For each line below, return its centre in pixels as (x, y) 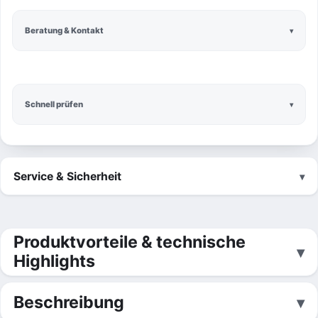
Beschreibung (69, 302)
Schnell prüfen (54, 104)
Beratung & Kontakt (64, 30)
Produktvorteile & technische (130, 242)
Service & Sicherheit (67, 176)
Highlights (54, 261)
